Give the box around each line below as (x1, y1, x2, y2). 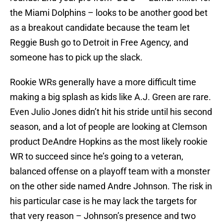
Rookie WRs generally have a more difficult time (10, 77, 196, 88)
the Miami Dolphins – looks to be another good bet (10, 7, 208, 18)
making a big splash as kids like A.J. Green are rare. (10, 92, 211, 103)
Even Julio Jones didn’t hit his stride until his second (10, 107, 212, 117)
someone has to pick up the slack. (10, 52, 143, 63)
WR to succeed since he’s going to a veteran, (10, 151, 183, 162)
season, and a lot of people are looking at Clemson (10, 121, 207, 132)
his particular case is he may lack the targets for (10, 196, 197, 207)
